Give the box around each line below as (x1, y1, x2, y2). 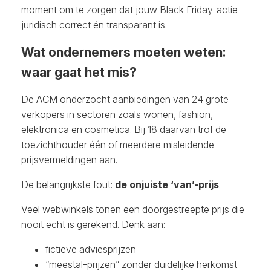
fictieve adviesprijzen (45, 243, 136, 256)
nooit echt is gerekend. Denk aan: (21, 218, 165, 231)
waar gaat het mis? (21, 65, 137, 80)
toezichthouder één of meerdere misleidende (21, 139, 214, 151)
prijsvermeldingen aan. (21, 154, 117, 166)
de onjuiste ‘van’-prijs (115, 178, 219, 191)
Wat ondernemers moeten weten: (21, 45, 226, 60)
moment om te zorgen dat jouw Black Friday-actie (21, 4, 238, 16)
